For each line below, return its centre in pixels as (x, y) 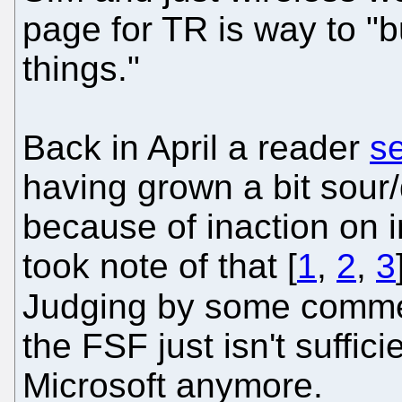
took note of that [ (160, 266)
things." (81, 68)
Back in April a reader (196, 147)
